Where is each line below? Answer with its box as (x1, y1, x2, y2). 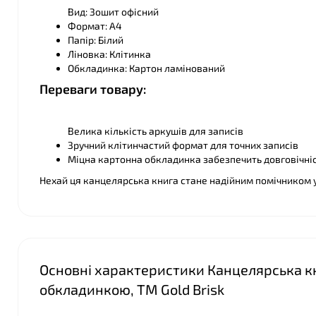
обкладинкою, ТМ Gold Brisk (39, 281, 224, 298)
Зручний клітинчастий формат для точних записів (68, 139, 298, 151)
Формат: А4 (68, 20, 122, 32)
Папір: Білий (68, 34, 123, 46)
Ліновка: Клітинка (68, 48, 151, 60)
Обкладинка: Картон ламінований (68, 62, 225, 74)
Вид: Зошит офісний (68, 6, 159, 18)
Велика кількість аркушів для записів (68, 125, 243, 137)
